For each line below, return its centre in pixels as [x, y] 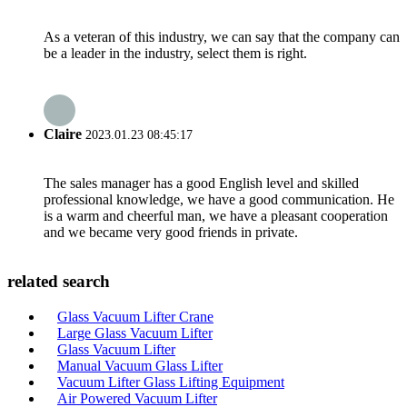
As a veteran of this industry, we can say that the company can [222, 36]
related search [59, 282]
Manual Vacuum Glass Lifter [140, 365]
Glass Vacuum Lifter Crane [135, 316]
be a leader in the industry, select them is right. [175, 53]
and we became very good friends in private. [171, 233]
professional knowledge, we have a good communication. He [219, 200]
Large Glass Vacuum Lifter [135, 333]
